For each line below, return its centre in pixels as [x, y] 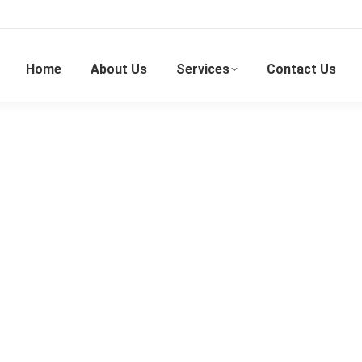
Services [203, 69]
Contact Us [301, 69]
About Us [119, 69]
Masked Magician [181, 126]
